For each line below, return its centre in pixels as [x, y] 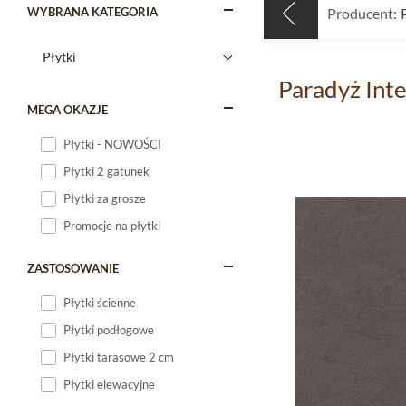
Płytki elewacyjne [109, 384]
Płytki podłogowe [109, 330]
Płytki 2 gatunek [106, 171]
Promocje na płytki [112, 226]
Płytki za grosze [105, 198]
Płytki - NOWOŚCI [112, 144]
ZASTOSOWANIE [73, 268]
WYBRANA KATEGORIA [92, 12]
